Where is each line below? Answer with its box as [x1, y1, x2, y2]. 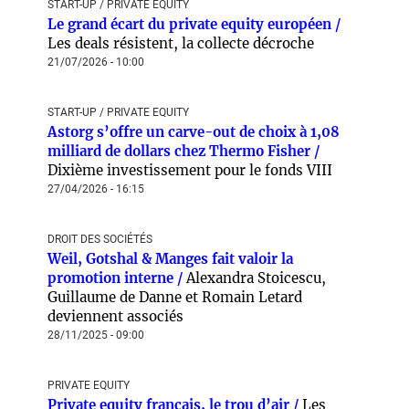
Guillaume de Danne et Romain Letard [47, 288, 302, 306]
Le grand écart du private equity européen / [47, 16, 341, 33]
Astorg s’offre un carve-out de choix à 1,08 [47, 123, 340, 141]
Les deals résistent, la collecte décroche [47, 35, 314, 52]
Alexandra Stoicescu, [186, 269, 326, 287]
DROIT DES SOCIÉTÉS [47, 233, 152, 246]
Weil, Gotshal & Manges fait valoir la [47, 250, 293, 267]
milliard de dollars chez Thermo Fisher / [47, 142, 320, 160]
